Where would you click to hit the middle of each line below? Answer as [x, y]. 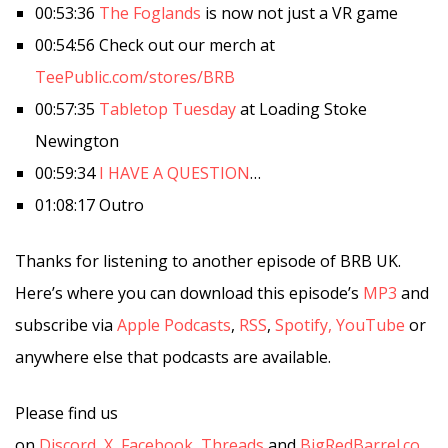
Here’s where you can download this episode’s [189, 292]
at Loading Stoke [301, 108]
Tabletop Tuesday [167, 108]
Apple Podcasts [174, 324]
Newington [77, 140]
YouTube [370, 324]
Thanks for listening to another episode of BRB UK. [208, 260]
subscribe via [66, 324]
